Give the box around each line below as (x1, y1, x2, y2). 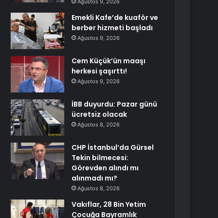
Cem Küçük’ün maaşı (72, 56, 146, 66)
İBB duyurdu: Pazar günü (72, 99, 158, 109)
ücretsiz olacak (72, 109, 127, 119)
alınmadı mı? (72, 173, 118, 183)
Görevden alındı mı (72, 163, 139, 173)
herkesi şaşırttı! (72, 66, 127, 76)
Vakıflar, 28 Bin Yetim (72, 200, 146, 209)
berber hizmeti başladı (72, 23, 153, 33)
